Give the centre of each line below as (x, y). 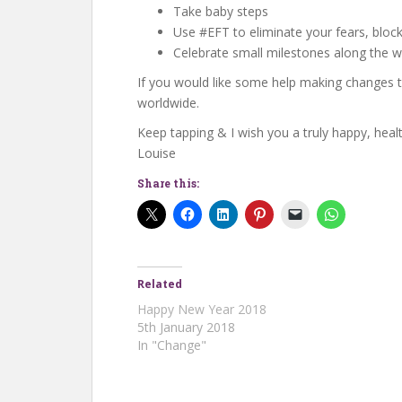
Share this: (168, 183)
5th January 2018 (186, 327)
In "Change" (172, 345)
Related (160, 284)
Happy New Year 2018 (202, 309)
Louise (157, 153)
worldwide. (168, 102)
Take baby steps (221, 11)
